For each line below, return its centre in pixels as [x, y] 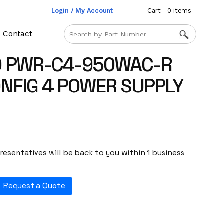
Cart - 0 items [169, 10]
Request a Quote [34, 186]
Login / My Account [82, 10]
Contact [18, 33]
